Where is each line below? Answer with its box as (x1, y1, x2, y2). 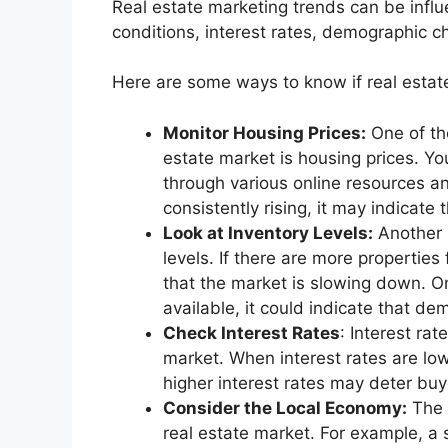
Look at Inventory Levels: (163, 222, 373, 243)
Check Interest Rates (163, 322, 340, 343)
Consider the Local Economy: (163, 397, 407, 418)
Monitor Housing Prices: (163, 122, 366, 143)
